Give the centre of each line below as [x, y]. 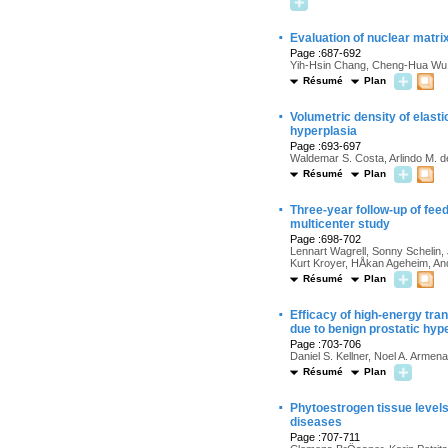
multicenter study [340, 224]
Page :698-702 [325, 239]
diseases [316, 422]
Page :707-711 [325, 437]
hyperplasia [323, 131]
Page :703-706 [325, 344]
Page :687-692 [325, 53]
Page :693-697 [325, 146]
